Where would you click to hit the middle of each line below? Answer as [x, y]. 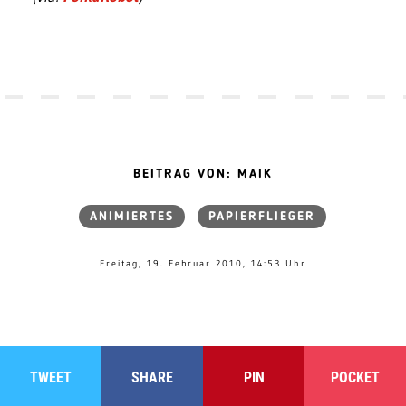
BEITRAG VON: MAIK [203, 174]
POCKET [355, 377]
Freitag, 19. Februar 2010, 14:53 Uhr [203, 263]
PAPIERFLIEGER [262, 217]
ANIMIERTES [132, 217]
